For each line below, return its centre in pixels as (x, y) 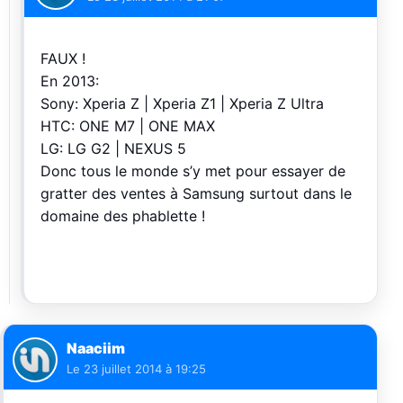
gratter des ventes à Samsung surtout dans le (196, 193)
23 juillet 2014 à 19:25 (145, 369)
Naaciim (96, 348)
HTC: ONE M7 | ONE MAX (128, 126)
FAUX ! (63, 58)
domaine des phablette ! (123, 216)
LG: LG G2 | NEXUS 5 (113, 148)
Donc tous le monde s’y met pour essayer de (193, 171)
